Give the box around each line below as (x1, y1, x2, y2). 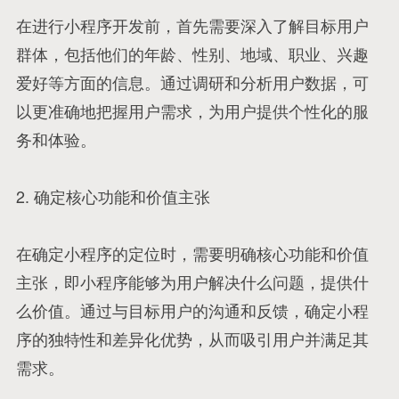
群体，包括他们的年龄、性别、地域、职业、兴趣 (15, 41, 369, 65)
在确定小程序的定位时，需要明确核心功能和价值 (15, 240, 369, 265)
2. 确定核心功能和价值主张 (15, 183, 210, 208)
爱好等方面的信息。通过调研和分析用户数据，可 (15, 69, 369, 94)
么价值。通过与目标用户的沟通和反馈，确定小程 (15, 297, 369, 322)
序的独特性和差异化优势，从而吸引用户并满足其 (15, 326, 369, 350)
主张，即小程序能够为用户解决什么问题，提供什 (15, 269, 369, 293)
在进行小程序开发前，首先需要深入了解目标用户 (15, 12, 369, 37)
